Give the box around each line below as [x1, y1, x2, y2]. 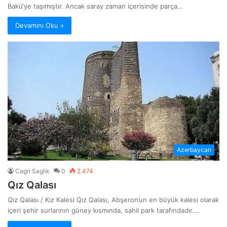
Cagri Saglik [15, 167, 50, 175]
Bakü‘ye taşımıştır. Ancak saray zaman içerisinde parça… [8, 2, 183, 10]
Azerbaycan [177, 146, 211, 154]
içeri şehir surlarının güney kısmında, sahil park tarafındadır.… [8, 206, 200, 215]
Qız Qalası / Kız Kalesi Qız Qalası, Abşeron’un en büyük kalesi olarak [8, 196, 219, 204]
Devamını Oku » [15, 21, 64, 29]
